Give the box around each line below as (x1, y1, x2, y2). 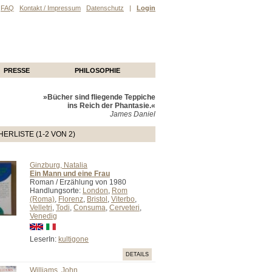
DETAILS (126, 251, 149, 257)
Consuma (73, 203, 106, 212)
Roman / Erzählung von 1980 (30, 178, 126, 186)
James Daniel (110, 110, 155, 118)
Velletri (30, 203, 52, 212)
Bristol (87, 195, 107, 203)
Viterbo (111, 195, 135, 203)
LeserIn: (30, 235, 58, 243)
